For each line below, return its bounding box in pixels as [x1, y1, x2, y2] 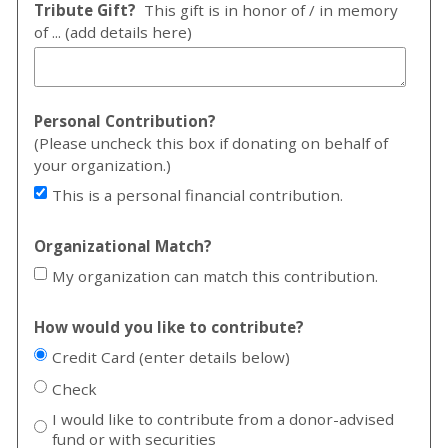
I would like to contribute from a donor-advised [52, 408, 394, 429]
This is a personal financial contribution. [52, 184, 343, 205]
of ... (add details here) [34, 21, 192, 42]
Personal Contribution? [34, 110, 220, 131]
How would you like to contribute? [34, 316, 304, 337]
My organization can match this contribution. [52, 265, 378, 286]
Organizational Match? [34, 235, 220, 256]
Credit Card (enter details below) [52, 346, 290, 367]
